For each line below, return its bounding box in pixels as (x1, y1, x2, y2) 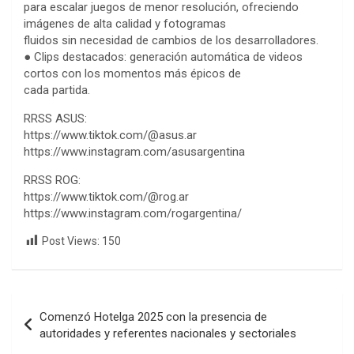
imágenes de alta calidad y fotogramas (24, 17, 226, 32)
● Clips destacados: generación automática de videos (24, 50, 303, 65)
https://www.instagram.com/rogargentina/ (24, 206, 242, 221)
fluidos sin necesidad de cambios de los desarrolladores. (24, 33, 318, 48)
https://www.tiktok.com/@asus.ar (24, 128, 197, 143)
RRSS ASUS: (24, 111, 87, 126)
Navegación (11, 293, 116, 317)
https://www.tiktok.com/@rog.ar (24, 190, 189, 205)
